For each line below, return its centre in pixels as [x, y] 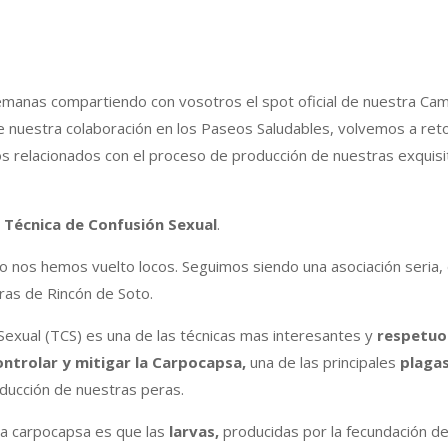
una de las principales [322, 362]
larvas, [193, 431]
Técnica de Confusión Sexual [110, 224]
